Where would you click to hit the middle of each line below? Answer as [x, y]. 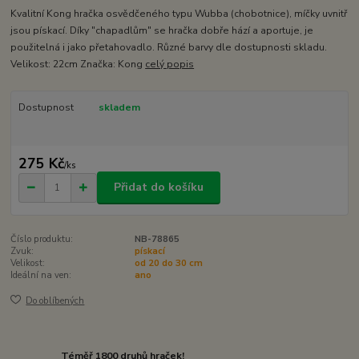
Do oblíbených [55, 301]
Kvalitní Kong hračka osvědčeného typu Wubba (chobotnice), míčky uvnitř [179, 14]
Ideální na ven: [41, 275]
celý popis [170, 65]
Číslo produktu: [42, 239]
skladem [119, 108]
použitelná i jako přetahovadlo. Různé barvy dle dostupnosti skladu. [170, 48]
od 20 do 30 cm [168, 263]
